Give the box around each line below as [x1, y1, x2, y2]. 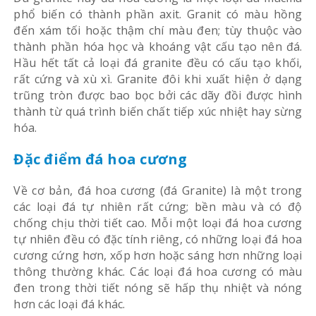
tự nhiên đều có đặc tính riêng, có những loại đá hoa [13, 231, 303, 248]
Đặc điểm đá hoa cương [13, 150, 188, 169]
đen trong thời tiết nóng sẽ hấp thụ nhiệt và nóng [13, 280, 303, 296]
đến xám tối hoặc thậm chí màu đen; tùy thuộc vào [13, 23, 303, 39]
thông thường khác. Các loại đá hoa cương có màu [13, 264, 303, 280]
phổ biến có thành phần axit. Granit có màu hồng [13, 6, 303, 23]
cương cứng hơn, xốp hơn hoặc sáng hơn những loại [13, 248, 303, 264]
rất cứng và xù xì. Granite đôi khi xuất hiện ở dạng [13, 71, 303, 87]
